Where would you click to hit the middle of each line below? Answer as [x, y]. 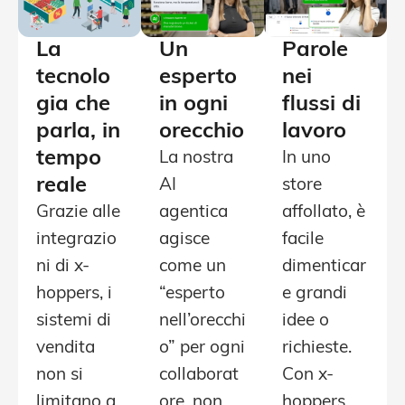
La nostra [196, 159]
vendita [66, 349]
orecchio [202, 132]
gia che [73, 105]
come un [193, 268]
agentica [193, 213]
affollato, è [324, 213]
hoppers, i [74, 295]
